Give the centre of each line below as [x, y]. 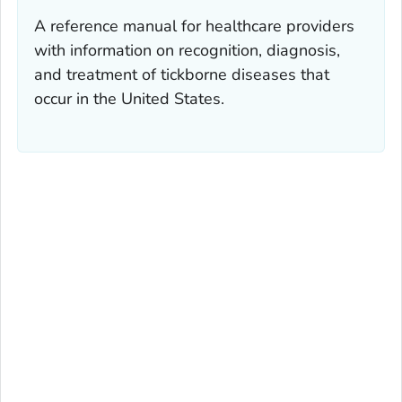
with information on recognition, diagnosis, [187, 50]
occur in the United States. [129, 98]
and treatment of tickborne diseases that [182, 74]
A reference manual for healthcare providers [194, 26]
